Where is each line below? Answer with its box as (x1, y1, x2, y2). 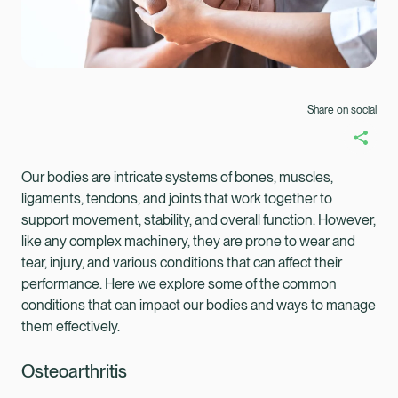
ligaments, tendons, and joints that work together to (21, 189, 332, 207)
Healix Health (56, 352, 149, 370)
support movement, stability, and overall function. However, (21, 211, 376, 228)
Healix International (209, 352, 342, 370)
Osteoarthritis (21, 360, 127, 382)
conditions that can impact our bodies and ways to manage (21, 296, 376, 314)
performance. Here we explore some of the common (21, 275, 337, 292)
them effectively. (21, 317, 120, 335)
